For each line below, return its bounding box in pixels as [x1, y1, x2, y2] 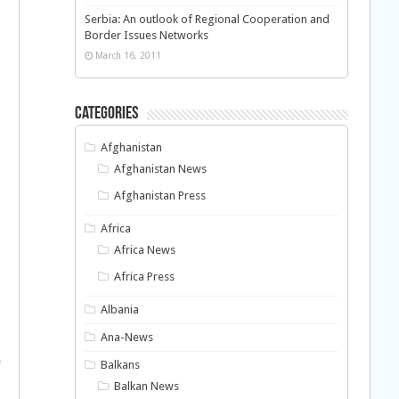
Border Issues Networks [84, 28, 208, 42]
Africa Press [114, 270, 175, 283]
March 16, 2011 [94, 50, 161, 61]
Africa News [114, 243, 176, 256]
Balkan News [114, 379, 180, 393]
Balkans [101, 358, 141, 371]
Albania [101, 303, 140, 316]
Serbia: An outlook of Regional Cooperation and [84, 12, 330, 26]
